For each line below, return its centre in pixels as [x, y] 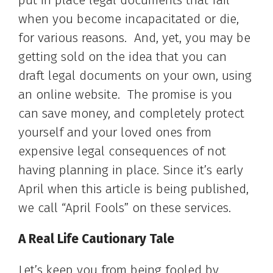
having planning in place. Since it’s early [131, 170]
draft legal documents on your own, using [135, 76]
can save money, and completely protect [131, 114]
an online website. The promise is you [125, 95]
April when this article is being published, [133, 189]
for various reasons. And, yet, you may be [134, 38]
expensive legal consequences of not [122, 151]
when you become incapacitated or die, [129, 19]
